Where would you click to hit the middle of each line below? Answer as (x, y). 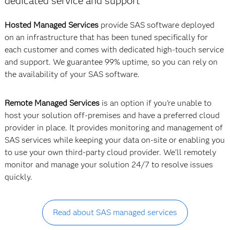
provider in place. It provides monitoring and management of (113, 128)
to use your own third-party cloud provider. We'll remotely (110, 152)
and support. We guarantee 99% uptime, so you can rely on (111, 62)
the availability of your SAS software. (72, 74)
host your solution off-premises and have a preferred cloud (112, 115)
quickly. (18, 177)
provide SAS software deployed (156, 25)
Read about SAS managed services (115, 212)
